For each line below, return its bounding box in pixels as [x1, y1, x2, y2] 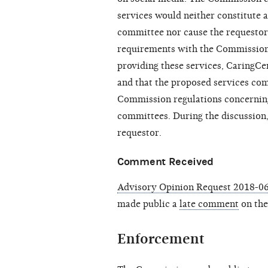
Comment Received [117, 156, 214, 169]
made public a [117, 199, 179, 210]
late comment [179, 199, 239, 210]
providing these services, [117, 60, 226, 72]
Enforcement [117, 230, 205, 248]
